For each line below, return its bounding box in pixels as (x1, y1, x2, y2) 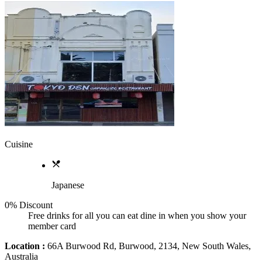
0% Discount (5, 199, 53, 210)
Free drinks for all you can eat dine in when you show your (28, 210, 246, 220)
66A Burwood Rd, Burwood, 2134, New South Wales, (45, 240, 251, 251)
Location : (5, 240, 45, 251)
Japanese (51, 180, 84, 190)
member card (28, 220, 76, 231)
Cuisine (5, 139, 33, 149)
